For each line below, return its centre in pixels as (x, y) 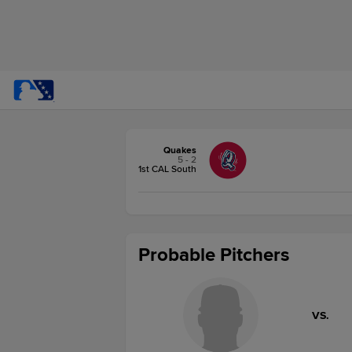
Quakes (180, 150)
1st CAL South (167, 169)
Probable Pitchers (214, 255)
